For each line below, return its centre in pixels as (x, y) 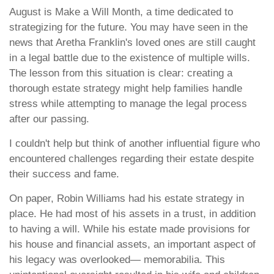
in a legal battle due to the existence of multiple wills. (130, 58)
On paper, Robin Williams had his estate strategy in (127, 198)
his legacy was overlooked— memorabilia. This (117, 260)
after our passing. (49, 119)
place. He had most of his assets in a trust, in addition (132, 214)
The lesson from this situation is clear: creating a (121, 73)
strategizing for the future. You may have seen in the (128, 27)
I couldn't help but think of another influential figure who (135, 143)
